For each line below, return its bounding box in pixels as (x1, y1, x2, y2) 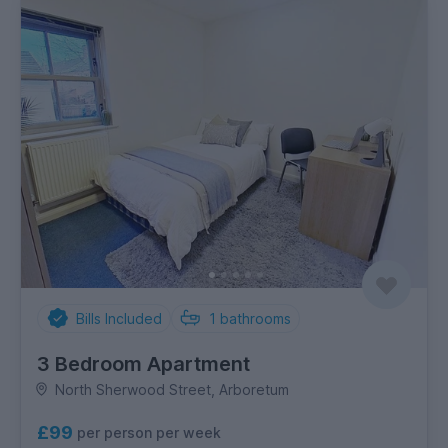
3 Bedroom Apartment (37, 351, 250, 376)
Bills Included (75, 309, 162, 327)
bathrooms (220, 309, 291, 327)
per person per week (77, 424, 221, 442)
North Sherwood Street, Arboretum (54, 380, 289, 398)
